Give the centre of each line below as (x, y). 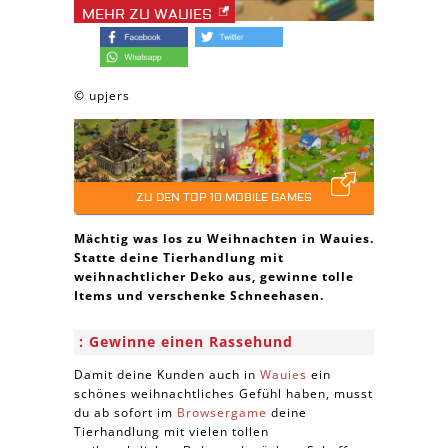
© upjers (102, 95)
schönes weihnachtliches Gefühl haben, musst (223, 393)
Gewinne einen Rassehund (191, 341)
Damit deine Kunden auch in (167, 374)
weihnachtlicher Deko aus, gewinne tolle (214, 276)
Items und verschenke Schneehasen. (199, 295)
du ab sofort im (125, 412)
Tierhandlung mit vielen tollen (171, 431)
